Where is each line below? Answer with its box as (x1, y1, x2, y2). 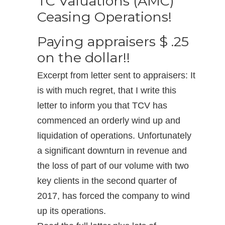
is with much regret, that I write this (37, 85, 176, 95)
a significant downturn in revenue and (37, 146, 187, 156)
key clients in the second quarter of (37, 176, 177, 186)
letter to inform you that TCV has (37, 100, 167, 110)
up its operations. (37, 206, 106, 216)
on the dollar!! (37, 49, 130, 66)
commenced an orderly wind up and (37, 116, 180, 126)
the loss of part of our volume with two (37, 161, 189, 171)
